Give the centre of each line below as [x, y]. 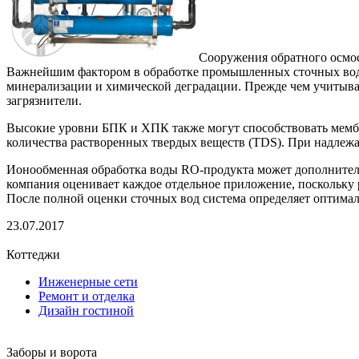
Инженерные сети [88, 281]
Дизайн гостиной [86, 310]
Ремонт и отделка [87, 296]
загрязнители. [44, 100]
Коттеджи [33, 254]
